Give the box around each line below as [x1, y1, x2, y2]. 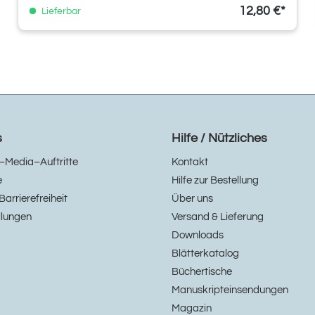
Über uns [172, 193, 213, 205]
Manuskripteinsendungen [172, 285, 288, 296]
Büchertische [172, 266, 232, 278]
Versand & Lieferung [172, 212, 264, 223]
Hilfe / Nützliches [172, 131, 267, 146]
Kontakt [172, 157, 208, 168]
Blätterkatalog [172, 248, 239, 259]
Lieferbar [39, 6, 81, 16]
